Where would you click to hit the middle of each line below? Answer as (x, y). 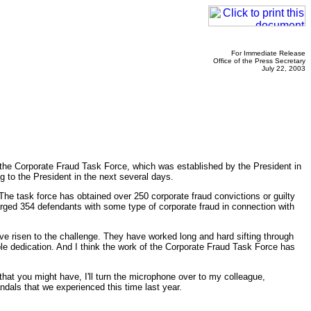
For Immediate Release (268, 53)
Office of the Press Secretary (259, 61)
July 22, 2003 (284, 68)
